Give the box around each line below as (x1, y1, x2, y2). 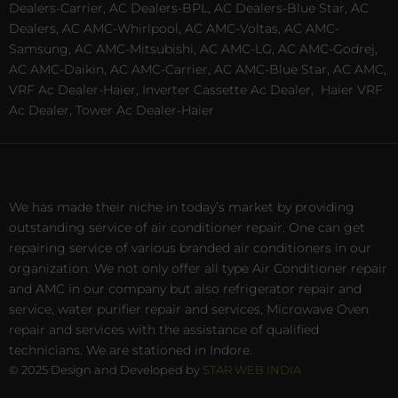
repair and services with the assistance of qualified (9, 321, 319, 338)
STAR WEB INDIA (203, 362, 301, 377)
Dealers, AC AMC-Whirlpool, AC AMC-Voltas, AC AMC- (9, 20, 339, 37)
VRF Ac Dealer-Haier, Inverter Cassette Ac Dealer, (9, 82, 314, 99)
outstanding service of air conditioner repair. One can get (9, 219, 365, 235)
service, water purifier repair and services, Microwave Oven (9, 300, 369, 317)
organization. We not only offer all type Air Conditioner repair (9, 259, 387, 276)
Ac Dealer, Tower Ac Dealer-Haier (9, 102, 214, 119)
